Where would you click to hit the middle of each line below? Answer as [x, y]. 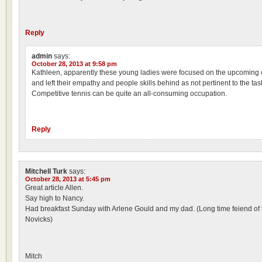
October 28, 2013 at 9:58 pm [74, 64]
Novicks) [39, 219]
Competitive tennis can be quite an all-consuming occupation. [129, 94]
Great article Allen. [54, 188]
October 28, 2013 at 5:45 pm [68, 179]
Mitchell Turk [46, 171]
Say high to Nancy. [55, 198]
